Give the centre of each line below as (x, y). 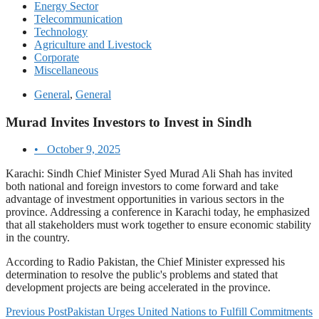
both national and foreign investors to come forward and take (142, 187)
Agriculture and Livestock (93, 45)
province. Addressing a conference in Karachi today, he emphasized (158, 212)
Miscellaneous (66, 70)
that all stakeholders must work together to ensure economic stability (158, 225)
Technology (61, 32)
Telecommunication (78, 19)
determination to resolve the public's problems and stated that (142, 275)
